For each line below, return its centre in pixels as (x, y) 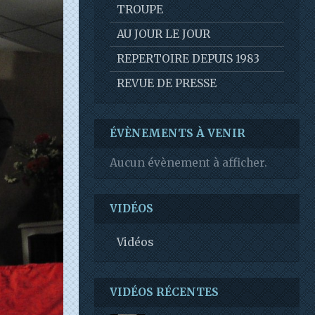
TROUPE (140, 9)
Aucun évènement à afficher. (188, 163)
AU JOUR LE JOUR (163, 34)
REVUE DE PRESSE (167, 83)
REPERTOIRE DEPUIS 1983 (188, 59)
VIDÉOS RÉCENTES (164, 292)
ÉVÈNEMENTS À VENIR (178, 133)
